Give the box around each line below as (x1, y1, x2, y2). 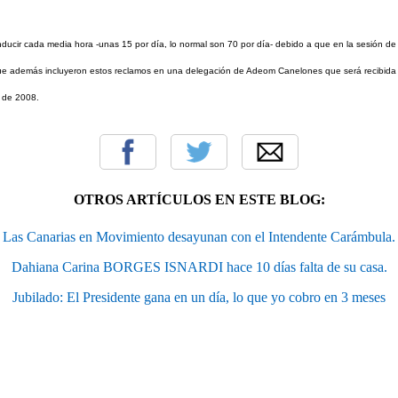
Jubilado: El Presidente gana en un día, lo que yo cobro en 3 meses (12, 289, 386, 305)
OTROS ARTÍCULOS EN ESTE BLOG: (73, 191, 325, 207)
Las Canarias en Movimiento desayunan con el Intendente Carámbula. (3, 228, 395, 244)
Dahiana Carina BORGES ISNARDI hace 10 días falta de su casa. (11, 259, 387, 275)
